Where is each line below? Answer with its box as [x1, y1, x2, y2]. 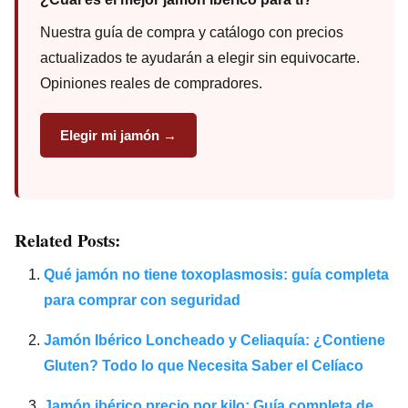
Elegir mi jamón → [60, 127, 177, 143]
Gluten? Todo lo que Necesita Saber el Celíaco [44, 357, 363, 373]
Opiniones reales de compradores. [40, 75, 262, 91]
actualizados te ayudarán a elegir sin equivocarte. [40, 49, 360, 66]
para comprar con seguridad [44, 291, 240, 308]
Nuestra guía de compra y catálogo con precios [40, 24, 343, 40]
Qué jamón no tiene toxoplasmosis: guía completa [44, 266, 389, 282]
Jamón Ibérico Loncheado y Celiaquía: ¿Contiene [44, 331, 385, 348]
